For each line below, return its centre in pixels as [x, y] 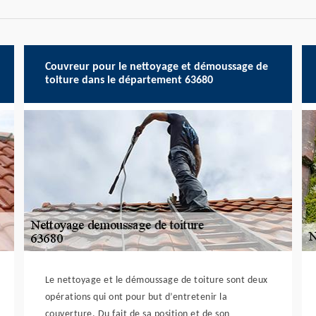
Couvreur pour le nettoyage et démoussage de [156, 67]
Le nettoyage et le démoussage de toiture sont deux [156, 280]
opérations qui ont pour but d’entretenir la [136, 297]
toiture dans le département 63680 [129, 80]
